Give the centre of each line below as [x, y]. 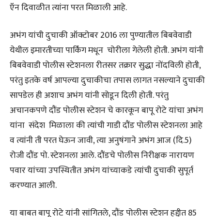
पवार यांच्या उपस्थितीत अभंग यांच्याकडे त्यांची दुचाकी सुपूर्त [101, 170]
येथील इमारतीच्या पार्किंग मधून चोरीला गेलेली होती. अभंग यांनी [107, 50]
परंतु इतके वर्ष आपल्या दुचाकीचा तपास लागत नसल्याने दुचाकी [107, 80]
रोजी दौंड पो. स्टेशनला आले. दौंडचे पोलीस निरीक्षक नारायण [102, 155]
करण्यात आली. [33, 186]
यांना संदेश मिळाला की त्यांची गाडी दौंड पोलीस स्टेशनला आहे [106, 125]
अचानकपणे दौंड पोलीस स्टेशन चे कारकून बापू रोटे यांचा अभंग [107, 110]
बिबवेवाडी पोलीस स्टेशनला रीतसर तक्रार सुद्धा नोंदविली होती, [105, 65]
